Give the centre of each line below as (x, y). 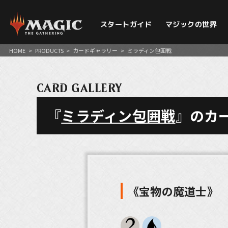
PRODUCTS (49, 50)
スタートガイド (126, 24)
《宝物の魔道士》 (173, 191)
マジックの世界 (191, 24)
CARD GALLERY (80, 88)
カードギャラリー (95, 50)
